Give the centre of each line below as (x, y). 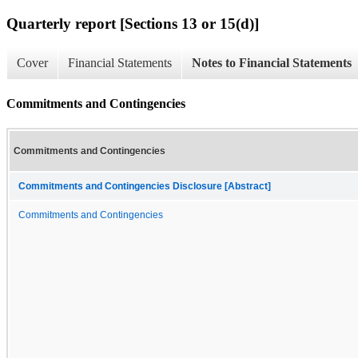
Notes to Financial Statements (272, 63)
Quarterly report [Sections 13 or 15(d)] (133, 23)
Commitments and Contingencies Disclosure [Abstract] (145, 186)
